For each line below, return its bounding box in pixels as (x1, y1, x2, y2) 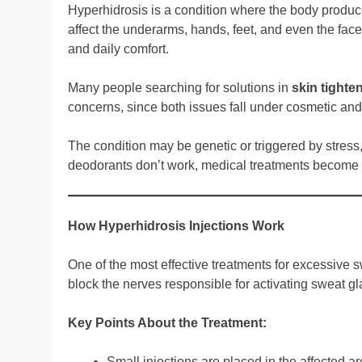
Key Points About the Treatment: (68, 315, 267, 330)
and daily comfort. (68, 41, 169, 56)
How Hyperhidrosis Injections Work (68, 218, 284, 233)
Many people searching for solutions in (68, 80, 292, 95)
